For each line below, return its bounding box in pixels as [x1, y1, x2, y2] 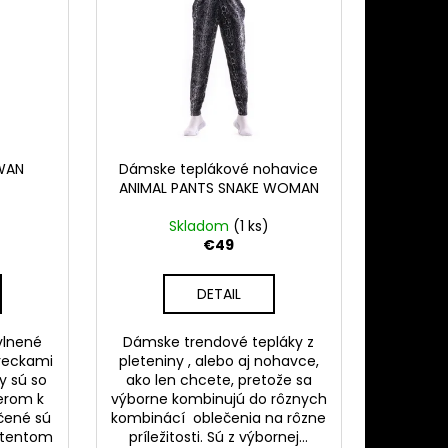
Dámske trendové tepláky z [123, 332, 315, 353]
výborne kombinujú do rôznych [110, 389, 327, 410]
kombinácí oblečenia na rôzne [111, 408, 327, 429]
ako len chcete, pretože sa [125, 370, 312, 391]
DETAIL [196, 284, 241, 305]
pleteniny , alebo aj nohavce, [118, 351, 319, 372]
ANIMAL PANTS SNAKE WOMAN [118, 178, 319, 199]
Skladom [168, 216, 233, 237]
